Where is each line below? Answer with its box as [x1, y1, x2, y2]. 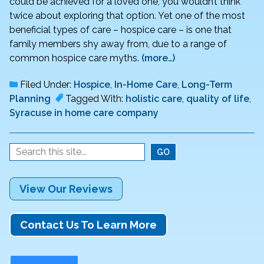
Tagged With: [63, 93, 126, 104]
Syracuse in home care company [9, 107, 159, 118]
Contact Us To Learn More [20, 219, 157, 232]
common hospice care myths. [9, 52, 141, 64]
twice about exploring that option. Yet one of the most [9, 9, 245, 21]
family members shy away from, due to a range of [9, 38, 227, 49]
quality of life [186, 93, 249, 104]
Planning [9, 93, 51, 104]
